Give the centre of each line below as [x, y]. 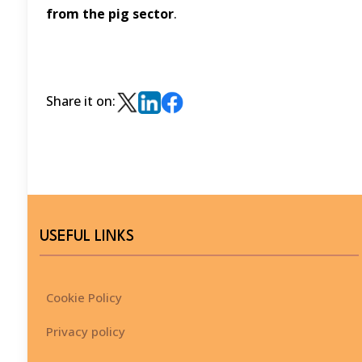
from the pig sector [109, 14]
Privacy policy [85, 331]
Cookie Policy [84, 297]
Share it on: [80, 101]
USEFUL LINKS [86, 236]
